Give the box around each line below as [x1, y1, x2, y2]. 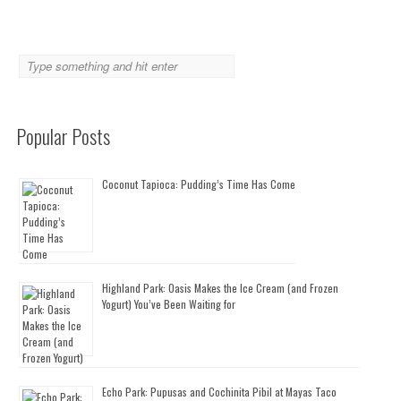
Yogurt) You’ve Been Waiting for [102, 296, 236, 311]
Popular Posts [16, 122, 111, 150]
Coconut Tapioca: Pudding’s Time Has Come [102, 176, 296, 192]
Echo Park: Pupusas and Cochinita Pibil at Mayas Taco [102, 384, 337, 399]
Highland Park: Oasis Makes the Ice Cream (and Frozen [102, 280, 339, 295]
